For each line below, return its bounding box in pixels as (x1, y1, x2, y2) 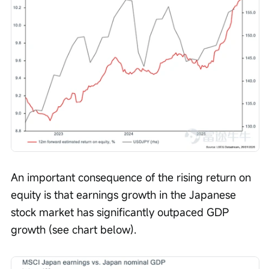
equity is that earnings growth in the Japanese (11, 187, 239, 202)
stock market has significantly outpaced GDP (11, 204, 232, 219)
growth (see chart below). (11, 222, 136, 237)
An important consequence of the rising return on (11, 169, 254, 184)
